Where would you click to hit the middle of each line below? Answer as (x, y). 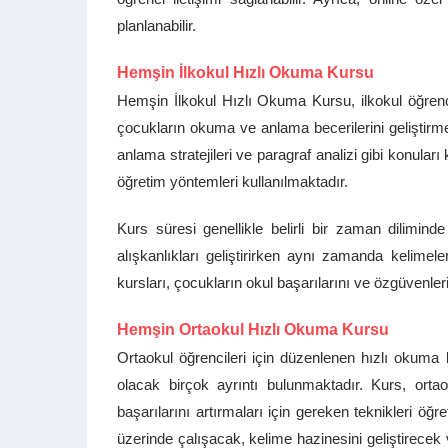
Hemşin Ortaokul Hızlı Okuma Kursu (253, 329)
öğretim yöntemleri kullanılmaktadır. (232, 181)
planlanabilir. (156, 25)
